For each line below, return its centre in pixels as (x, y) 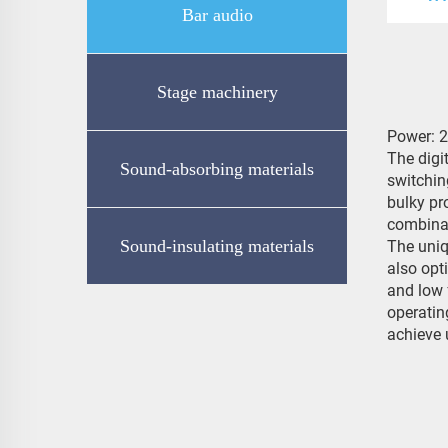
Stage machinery (217, 92)
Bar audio (217, 15)
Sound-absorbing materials (217, 169)
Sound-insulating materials (217, 246)
